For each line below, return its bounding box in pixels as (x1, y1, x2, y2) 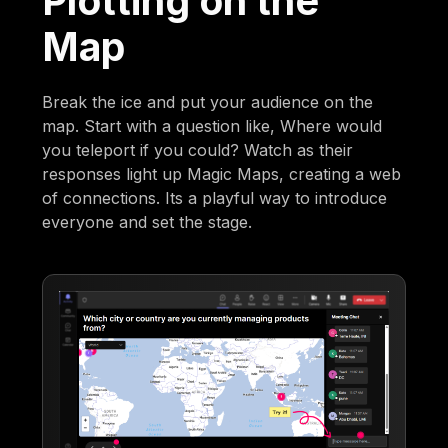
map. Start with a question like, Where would (42, 115, 383, 136)
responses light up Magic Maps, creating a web (42, 163, 402, 184)
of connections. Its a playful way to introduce (42, 187, 388, 208)
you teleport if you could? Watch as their (42, 139, 354, 160)
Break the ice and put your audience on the (42, 91, 374, 112)
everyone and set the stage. (42, 211, 253, 232)
